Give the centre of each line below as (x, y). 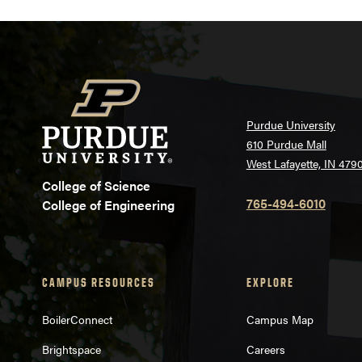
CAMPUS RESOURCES (99, 283)
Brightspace (72, 349)
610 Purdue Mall (286, 144)
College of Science (96, 186)
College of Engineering (108, 205)
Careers (265, 349)
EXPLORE (270, 283)
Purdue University (290, 125)
